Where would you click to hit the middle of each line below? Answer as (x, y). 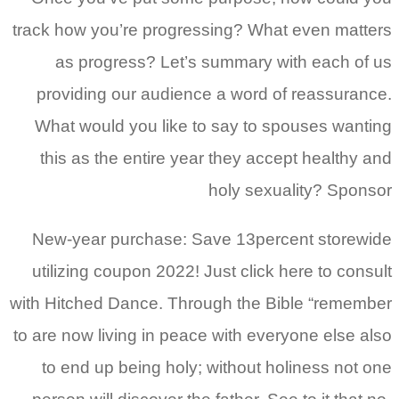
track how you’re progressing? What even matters (202, 30)
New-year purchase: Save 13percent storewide (212, 240)
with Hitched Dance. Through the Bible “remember (201, 304)
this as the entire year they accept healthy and (216, 159)
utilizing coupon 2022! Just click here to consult (212, 272)
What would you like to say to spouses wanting (213, 126)
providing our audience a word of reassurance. (214, 94)
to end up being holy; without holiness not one (217, 368)
